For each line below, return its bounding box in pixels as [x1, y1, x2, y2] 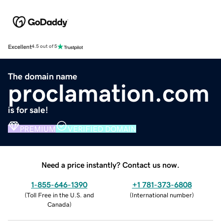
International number [132, 191, 192, 198]
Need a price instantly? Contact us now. [41, 160, 180, 169]
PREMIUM [20, 124, 56, 133]
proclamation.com [8, 80, 210, 106]
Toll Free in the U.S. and [26, 191, 94, 198]
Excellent [8, 43, 32, 50]
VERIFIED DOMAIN [68, 124, 136, 133]
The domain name [8, 72, 77, 81]
